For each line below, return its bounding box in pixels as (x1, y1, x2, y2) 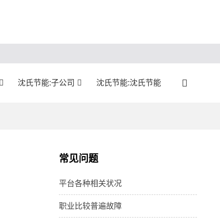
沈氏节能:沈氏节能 (96, 78, 161, 87)
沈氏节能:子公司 (18, 78, 75, 87)
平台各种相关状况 (58, 179, 122, 188)
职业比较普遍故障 (58, 202, 122, 211)
